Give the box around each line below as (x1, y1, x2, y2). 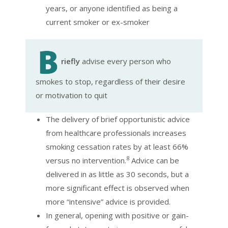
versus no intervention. (46, 155, 126, 166)
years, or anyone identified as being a (46, 3, 178, 14)
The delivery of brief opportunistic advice (46, 114, 190, 125)
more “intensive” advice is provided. (46, 196, 170, 207)
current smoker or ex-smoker (46, 17, 150, 27)
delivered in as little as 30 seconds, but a (46, 169, 189, 180)
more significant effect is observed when (46, 183, 189, 193)
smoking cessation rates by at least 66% (46, 141, 188, 152)
